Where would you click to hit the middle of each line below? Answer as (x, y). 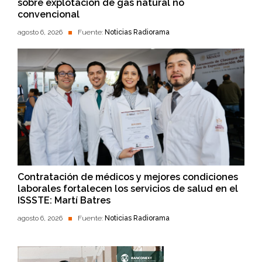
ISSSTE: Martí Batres (64, 201)
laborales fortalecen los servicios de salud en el (128, 189)
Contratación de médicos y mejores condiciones (128, 177)
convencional (49, 15)
